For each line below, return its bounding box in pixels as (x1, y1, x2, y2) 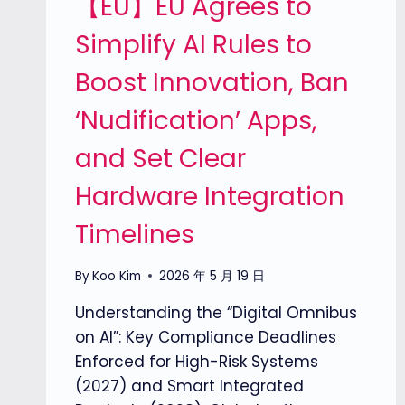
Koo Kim (92, 267, 142, 285)
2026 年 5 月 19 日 (159, 267, 266, 285)
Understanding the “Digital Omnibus (75, 301, 357, 324)
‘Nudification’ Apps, (75, 102, 317, 138)
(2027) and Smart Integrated (75, 374, 304, 397)
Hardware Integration (75, 178, 344, 214)
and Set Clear (75, 140, 246, 176)
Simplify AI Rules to (75, 26, 312, 62)
